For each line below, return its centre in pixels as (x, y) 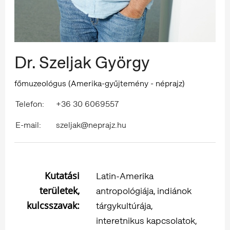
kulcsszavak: (53, 205)
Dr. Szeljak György (82, 62)
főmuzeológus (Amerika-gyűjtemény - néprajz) (100, 83)
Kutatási (62, 175)
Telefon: (30, 104)
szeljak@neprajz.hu (91, 125)
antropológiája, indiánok (144, 190)
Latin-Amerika (125, 176)
